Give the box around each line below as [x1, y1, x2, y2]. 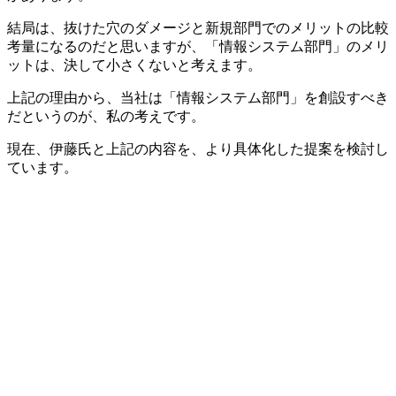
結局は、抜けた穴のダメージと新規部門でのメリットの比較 [7, 19, 389, 35]
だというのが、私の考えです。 [7, 108, 205, 124]
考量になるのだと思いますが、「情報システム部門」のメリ [7, 38, 389, 54]
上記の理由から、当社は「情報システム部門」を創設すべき [7, 89, 389, 105]
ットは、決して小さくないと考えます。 [7, 57, 262, 72]
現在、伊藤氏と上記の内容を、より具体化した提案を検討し [7, 141, 389, 156]
